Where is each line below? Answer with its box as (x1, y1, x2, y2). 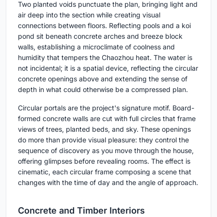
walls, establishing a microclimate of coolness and (18, 42, 175, 51)
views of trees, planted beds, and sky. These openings (18, 124, 191, 133)
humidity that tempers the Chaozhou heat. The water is (18, 53, 192, 62)
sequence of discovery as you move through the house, (18, 146, 194, 155)
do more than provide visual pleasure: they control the (18, 135, 189, 144)
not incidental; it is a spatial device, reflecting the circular (18, 63, 198, 72)
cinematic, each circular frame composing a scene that (18, 167, 191, 176)
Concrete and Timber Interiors (18, 205, 145, 216)
